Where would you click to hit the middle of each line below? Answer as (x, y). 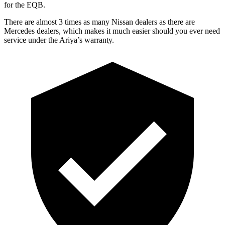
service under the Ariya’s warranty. (59, 40)
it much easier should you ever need (162, 31)
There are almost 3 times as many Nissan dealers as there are (99, 22)
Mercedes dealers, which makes (54, 31)
